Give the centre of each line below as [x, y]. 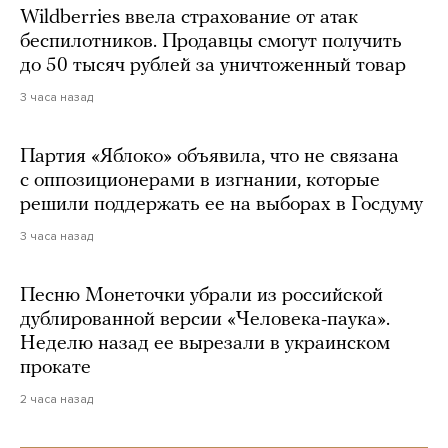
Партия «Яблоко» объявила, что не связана [209, 156]
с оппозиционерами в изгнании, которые [200, 180]
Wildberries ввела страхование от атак [189, 17]
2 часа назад [56, 398]
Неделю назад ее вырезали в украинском [205, 343]
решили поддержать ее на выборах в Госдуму [221, 204]
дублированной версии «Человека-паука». [205, 319]
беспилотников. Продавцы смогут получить [211, 41]
